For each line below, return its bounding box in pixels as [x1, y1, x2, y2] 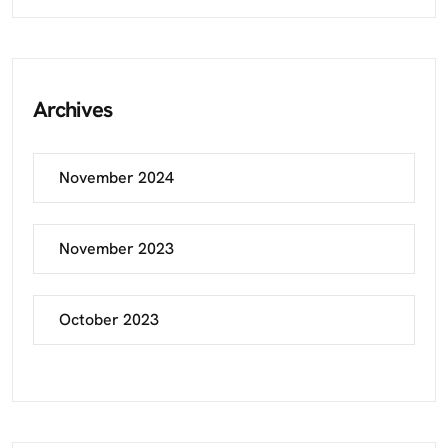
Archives [33, 95, 113, 125]
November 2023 [59, 238, 174, 260]
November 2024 [59, 167, 174, 189]
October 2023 [59, 309, 159, 331]
